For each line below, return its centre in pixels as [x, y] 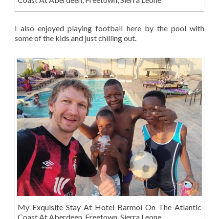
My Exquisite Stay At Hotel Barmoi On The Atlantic [109, 207]
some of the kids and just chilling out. [76, 38]
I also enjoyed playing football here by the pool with [109, 28]
